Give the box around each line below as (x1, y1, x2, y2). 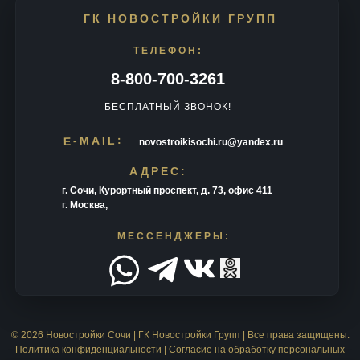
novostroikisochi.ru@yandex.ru (139, 137, 283, 149)
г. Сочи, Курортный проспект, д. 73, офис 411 (62, 185, 272, 197)
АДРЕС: (129, 165, 187, 178)
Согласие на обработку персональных (169, 344, 345, 356)
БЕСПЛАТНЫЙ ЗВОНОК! (104, 101, 231, 113)
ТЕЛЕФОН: (133, 45, 203, 57)
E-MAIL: (63, 133, 125, 149)
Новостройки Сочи (45, 329, 131, 342)
